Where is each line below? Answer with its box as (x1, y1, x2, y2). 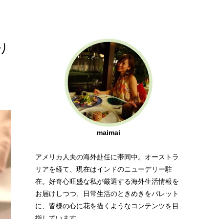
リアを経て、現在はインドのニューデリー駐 (35, 165, 172, 173)
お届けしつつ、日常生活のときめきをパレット (35, 190, 179, 197)
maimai (97, 129, 120, 136)
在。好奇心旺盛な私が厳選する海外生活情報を (35, 177, 179, 185)
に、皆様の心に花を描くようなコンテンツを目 (35, 202, 179, 210)
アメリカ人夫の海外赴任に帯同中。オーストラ (35, 153, 179, 161)
